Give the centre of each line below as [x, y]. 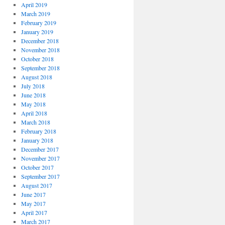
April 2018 [34, 113]
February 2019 [38, 23]
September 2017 [40, 176]
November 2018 [40, 50]
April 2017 [34, 212]
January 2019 [37, 32]
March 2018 [35, 122]
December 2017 [40, 149]
